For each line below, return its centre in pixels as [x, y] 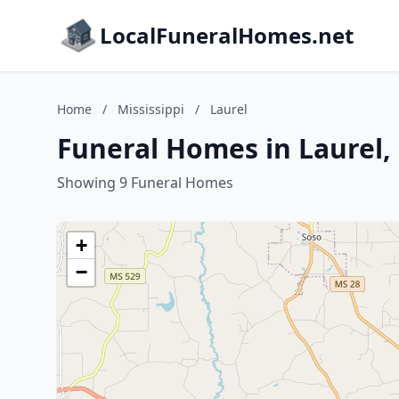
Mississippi [151, 109]
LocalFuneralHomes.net [227, 35]
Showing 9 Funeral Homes [145, 183]
